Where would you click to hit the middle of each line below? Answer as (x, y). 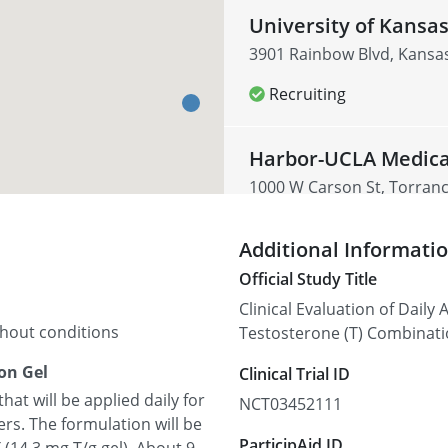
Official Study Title (308, 279)
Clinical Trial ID (294, 374)
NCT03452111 (290, 404)
